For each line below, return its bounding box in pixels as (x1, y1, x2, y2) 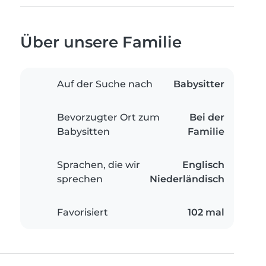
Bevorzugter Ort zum (57, 112, 160, 123)
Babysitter (173, 78, 224, 90)
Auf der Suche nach (57, 78, 153, 90)
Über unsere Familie (20, 33, 182, 52)
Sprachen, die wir (57, 159, 140, 171)
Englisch (182, 159, 224, 171)
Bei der (189, 112, 224, 123)
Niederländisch (150, 173, 224, 185)
